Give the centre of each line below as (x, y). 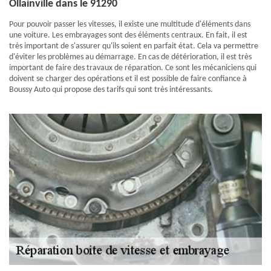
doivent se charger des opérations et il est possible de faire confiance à (128, 79)
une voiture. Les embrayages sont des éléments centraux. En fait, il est (128, 35)
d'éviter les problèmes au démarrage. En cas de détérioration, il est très (130, 57)
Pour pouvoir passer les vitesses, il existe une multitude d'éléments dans (130, 24)
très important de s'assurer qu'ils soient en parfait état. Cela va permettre (134, 46)
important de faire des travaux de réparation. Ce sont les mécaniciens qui (133, 68)
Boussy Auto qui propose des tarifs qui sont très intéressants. (111, 90)
